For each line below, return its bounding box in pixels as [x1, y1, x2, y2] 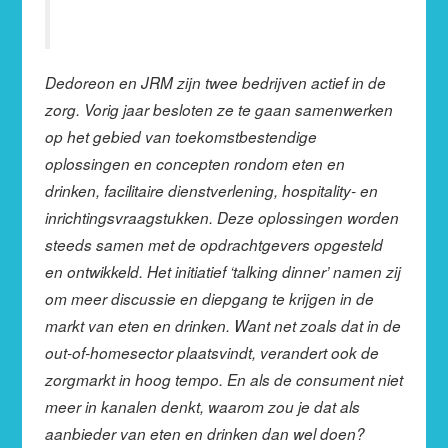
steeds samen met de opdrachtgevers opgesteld [44, 233, 383, 255]
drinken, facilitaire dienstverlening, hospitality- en [44, 179, 378, 201]
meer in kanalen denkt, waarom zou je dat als [44, 395, 360, 417]
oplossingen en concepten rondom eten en [44, 152, 345, 174]
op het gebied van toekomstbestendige [44, 125, 317, 147]
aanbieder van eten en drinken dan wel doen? [44, 422, 365, 444]
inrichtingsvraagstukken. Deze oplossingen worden [44, 206, 399, 228]
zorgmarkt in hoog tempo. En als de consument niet [44, 368, 403, 390]
